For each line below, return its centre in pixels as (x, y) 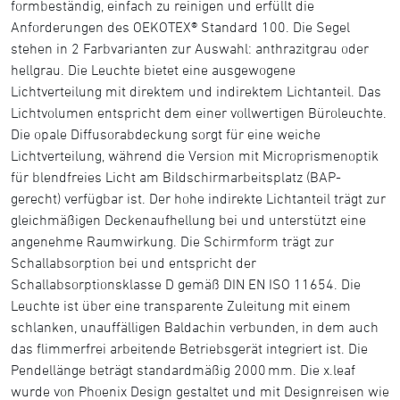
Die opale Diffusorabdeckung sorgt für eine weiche (166, 133)
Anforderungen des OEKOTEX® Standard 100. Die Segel (180, 26)
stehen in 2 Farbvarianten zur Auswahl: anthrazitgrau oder (190, 48)
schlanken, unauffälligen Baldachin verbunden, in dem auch (195, 326)
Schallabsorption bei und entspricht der (133, 262)
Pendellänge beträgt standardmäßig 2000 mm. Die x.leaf (183, 369)
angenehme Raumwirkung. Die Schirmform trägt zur (172, 241)
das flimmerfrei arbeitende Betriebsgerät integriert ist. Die (189, 348)
